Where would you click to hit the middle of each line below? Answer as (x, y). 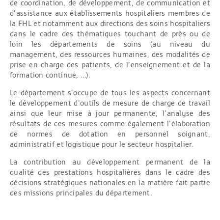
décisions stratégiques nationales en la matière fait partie (110, 183)
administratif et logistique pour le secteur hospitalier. (102, 145)
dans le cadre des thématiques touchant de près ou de (110, 34)
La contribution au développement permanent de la (110, 163)
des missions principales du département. (81, 193)
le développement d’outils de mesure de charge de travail (110, 104)
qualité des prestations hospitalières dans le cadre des (110, 173)
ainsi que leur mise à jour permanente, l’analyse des (110, 114)
